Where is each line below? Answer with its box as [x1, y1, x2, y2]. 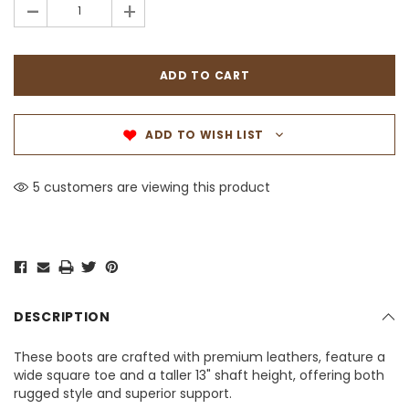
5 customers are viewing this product [33, 178, 270, 197]
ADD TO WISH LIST [144, 127, 265, 143]
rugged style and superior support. [14, 384, 232, 404]
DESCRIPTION [14, 308, 110, 327]
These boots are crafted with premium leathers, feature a [14, 348, 385, 367]
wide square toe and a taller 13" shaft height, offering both [14, 366, 384, 385]
